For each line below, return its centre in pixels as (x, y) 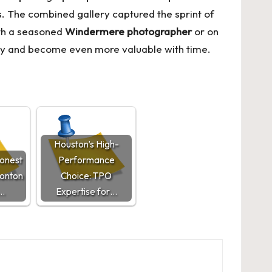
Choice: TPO (86, 176)
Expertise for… (86, 192)
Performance (86, 160)
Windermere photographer (128, 31)
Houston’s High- (86, 144)
